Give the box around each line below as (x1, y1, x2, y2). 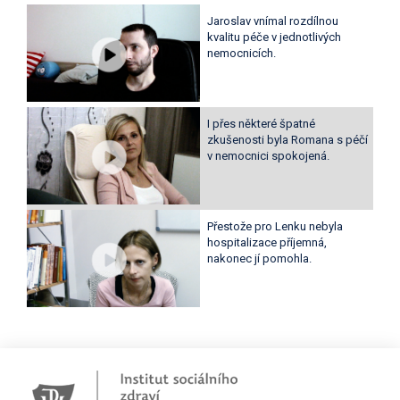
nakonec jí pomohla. (206, 252, 312, 266)
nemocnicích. (206, 46, 276, 61)
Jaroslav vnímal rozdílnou (206, 14, 338, 29)
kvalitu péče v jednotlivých (206, 30, 341, 45)
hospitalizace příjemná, (206, 236, 327, 250)
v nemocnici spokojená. (206, 149, 329, 163)
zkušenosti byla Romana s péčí (206, 133, 368, 147)
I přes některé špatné (206, 117, 315, 131)
